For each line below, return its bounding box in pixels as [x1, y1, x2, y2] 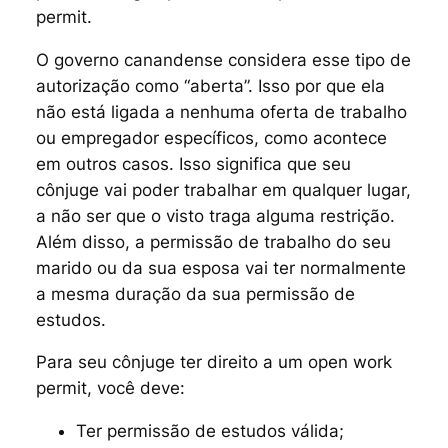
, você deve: [86, 378, 185, 399]
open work [307, 352, 392, 373]
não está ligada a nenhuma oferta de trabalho [35, 101, 407, 122]
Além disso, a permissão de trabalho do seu [35, 231, 391, 252]
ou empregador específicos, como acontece [35, 127, 387, 148]
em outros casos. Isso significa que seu [35, 153, 351, 174]
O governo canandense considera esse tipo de [35, 49, 411, 70]
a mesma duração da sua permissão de [35, 283, 355, 304]
